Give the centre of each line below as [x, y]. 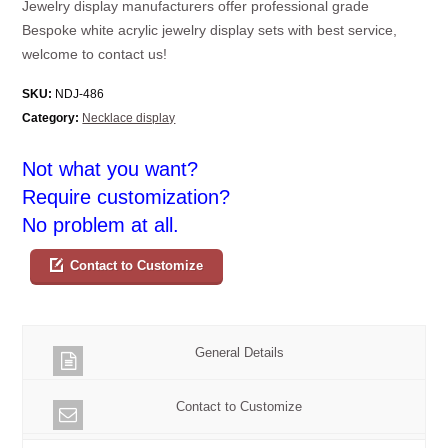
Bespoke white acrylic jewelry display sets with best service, [210, 30]
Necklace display [129, 118]
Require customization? [126, 197]
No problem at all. [101, 225]
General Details [239, 353]
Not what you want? [110, 169]
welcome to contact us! [95, 54]
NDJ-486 [78, 94]
